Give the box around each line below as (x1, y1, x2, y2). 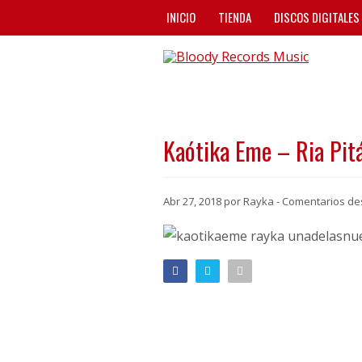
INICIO (166, 8, 196, 26)
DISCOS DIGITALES (274, 8, 360, 26)
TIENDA (218, 8, 251, 26)
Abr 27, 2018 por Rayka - (163, 194, 282, 208)
